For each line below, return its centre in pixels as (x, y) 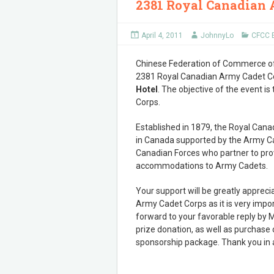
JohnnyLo (217, 35)
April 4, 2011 (162, 35)
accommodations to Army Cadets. (202, 166)
